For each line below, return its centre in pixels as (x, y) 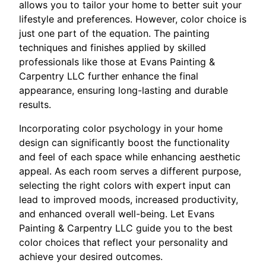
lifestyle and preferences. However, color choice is (133, 19)
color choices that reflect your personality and (123, 242)
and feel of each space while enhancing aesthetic (130, 156)
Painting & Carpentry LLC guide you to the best (126, 228)
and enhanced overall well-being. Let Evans (117, 213)
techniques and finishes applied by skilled (113, 47)
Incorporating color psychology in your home (121, 128)
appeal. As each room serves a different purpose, (130, 171)
